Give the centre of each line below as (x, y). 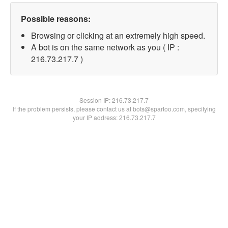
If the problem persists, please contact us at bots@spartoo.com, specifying (114, 109)
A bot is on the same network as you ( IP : (105, 47)
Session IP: (96, 100)
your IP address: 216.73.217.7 (114, 117)
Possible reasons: (56, 19)
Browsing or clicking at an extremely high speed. (118, 35)
